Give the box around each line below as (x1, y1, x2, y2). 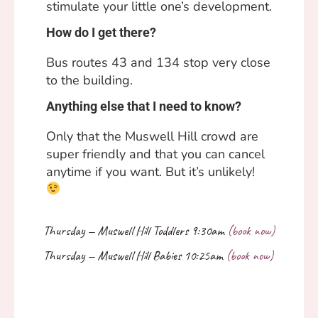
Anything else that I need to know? (46, 98, 241, 114)
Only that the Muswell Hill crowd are (46, 127, 258, 145)
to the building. (46, 71, 133, 89)
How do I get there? (46, 24, 156, 40)
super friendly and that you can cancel (46, 145, 265, 163)
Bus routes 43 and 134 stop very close (46, 53, 270, 71)
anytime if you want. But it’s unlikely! (46, 163, 255, 180)
